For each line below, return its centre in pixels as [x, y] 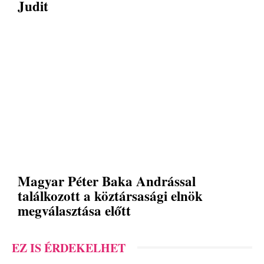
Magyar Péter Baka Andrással [107, 181]
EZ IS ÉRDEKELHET [69, 247]
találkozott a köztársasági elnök [110, 195]
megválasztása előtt [74, 210]
